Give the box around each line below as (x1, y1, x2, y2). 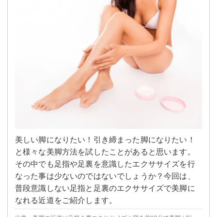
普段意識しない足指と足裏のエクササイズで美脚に (15, 183, 195, 193)
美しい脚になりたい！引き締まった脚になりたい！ (15, 134, 195, 144)
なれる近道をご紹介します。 (15, 195, 117, 205)
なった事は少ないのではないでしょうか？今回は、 (15, 170, 195, 181)
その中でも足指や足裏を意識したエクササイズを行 (15, 158, 195, 169)
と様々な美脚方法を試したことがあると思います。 (15, 146, 195, 156)
